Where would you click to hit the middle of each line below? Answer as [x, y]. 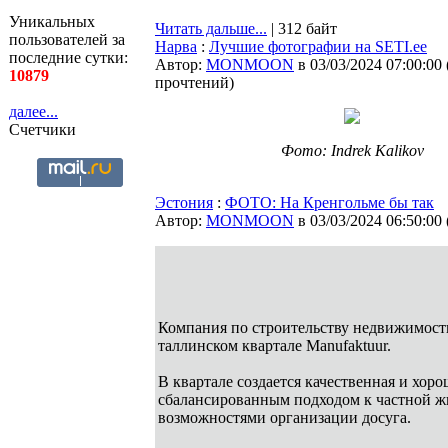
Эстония [184, 202]
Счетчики [42, 129]
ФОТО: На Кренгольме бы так [329, 202]
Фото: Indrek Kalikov [352, 150]
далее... [33, 111]
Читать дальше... [211, 28]
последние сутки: [68, 57]
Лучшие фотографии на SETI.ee [318, 46]
